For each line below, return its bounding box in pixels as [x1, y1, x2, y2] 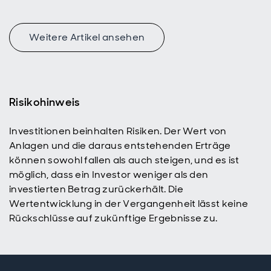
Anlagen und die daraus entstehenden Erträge [9, 139, 231, 152]
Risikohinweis [9, 95, 80, 109]
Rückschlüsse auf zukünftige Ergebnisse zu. [9, 212, 218, 224]
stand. [24, 36, 50, 47]
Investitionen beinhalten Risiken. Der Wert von [9, 125, 227, 137]
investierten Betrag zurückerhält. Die [9, 183, 183, 195]
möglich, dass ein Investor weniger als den [9, 168, 209, 181]
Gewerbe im [24, 12, 76, 23]
